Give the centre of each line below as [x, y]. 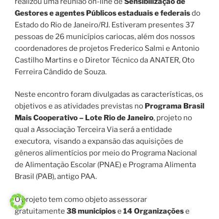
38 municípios [91, 204]
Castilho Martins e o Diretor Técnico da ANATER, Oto [105, 53]
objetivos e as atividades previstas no [80, 99]
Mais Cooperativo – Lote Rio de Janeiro [84, 110]
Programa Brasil [175, 99]
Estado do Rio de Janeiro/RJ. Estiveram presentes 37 [105, 17]
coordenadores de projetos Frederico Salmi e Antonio [107, 41]
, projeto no [173, 110]
